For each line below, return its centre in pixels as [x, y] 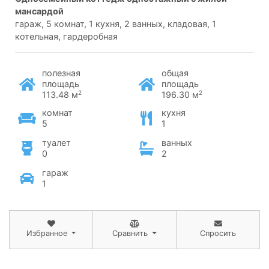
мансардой [39, 11]
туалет [56, 142]
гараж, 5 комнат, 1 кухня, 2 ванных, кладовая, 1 [116, 23]
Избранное [47, 233]
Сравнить [130, 233]
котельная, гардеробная [66, 36]
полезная [61, 73]
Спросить [218, 233]
